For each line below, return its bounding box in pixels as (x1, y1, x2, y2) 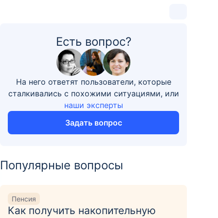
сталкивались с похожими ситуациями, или (8, 89, 179, 98)
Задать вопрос (65, 118, 122, 127)
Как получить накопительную (8, 204, 156, 217)
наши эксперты (64, 100, 123, 110)
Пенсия (12, 194, 36, 203)
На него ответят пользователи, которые (16, 77, 171, 87)
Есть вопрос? (55, 35, 131, 49)
